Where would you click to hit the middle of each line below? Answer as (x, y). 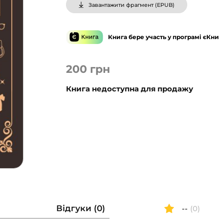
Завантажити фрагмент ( (123, 5)
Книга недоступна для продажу (130, 89)
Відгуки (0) (81, 208)
